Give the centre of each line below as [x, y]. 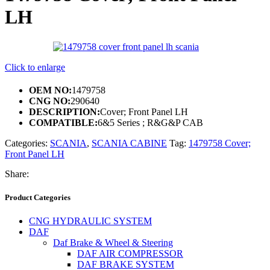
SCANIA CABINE [129, 143]
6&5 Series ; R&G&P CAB [150, 122]
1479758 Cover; [220, 143]
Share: [17, 174]
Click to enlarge [35, 67]
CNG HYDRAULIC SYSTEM [90, 221]
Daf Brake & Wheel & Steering [113, 243]
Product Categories [38, 198]
